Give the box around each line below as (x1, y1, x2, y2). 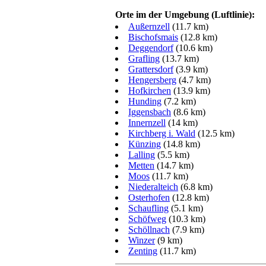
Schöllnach (128, 224, 170, 235)
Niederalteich (128, 182, 178, 192)
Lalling (128, 150, 155, 160)
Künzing (128, 139, 161, 149)
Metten (128, 160, 154, 170)
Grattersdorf (128, 64, 173, 74)
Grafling (128, 53, 160, 64)
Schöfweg (128, 214, 166, 224)
